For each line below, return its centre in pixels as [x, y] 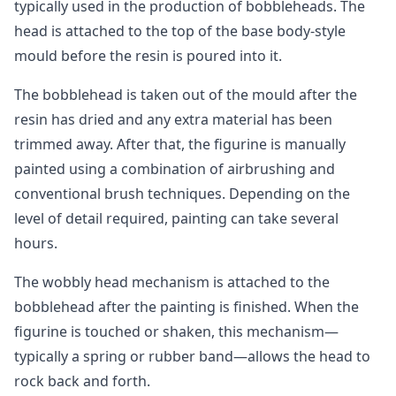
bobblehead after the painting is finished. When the [187, 307]
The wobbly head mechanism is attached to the [172, 282]
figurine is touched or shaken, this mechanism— [176, 331]
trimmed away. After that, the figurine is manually [180, 144]
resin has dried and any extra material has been [173, 119]
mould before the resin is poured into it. [148, 56]
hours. [36, 243]
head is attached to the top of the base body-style [180, 31]
